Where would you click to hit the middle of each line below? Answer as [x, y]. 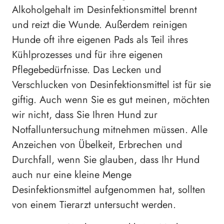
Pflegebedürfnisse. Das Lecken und [86, 70]
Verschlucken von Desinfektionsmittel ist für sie [111, 85]
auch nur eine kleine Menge [72, 175]
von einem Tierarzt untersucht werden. [94, 205]
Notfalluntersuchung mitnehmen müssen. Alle [110, 130]
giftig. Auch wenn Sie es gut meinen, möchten [111, 100]
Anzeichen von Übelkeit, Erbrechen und [97, 145]
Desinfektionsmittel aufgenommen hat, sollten [109, 190]
